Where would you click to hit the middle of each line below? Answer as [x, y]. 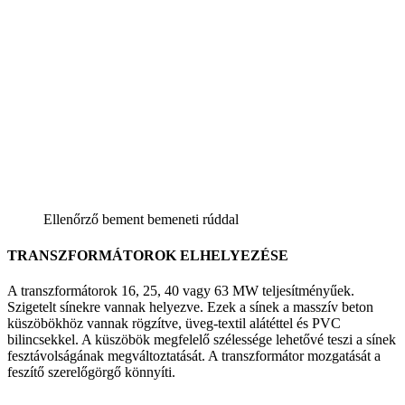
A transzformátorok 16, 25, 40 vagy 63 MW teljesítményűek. [181, 290]
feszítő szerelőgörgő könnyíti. [91, 372]
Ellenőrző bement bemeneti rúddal [141, 220]
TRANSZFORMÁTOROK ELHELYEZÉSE [148, 255]
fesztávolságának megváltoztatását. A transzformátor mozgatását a [194, 355]
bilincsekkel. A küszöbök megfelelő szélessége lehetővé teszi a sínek [202, 339]
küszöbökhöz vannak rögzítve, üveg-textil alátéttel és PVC [174, 323]
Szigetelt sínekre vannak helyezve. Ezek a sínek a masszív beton [190, 306]
